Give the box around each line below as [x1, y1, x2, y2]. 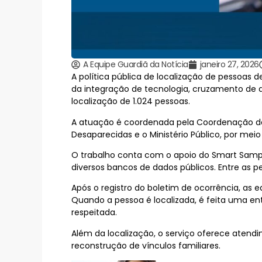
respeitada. [71, 206, 117, 219]
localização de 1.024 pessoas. [71, 95, 190, 108]
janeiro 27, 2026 [199, 58, 259, 71]
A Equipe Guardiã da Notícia [83, 58, 188, 71]
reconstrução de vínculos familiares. [71, 239, 220, 251]
